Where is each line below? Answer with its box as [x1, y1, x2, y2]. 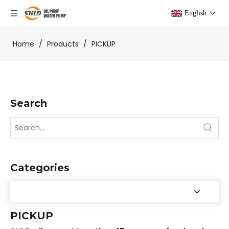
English [185, 9, 207, 17]
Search [10, 97, 47, 109]
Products [47, 39, 79, 49]
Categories [10, 162, 70, 174]
